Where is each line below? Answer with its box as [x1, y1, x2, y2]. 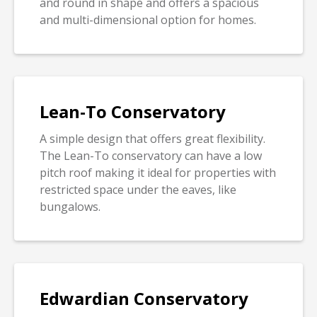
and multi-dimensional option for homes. [40, 12, 256, 28]
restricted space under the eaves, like [40, 182, 236, 198]
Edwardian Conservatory [40, 287, 248, 311]
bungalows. [40, 199, 100, 215]
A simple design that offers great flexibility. [40, 131, 265, 147]
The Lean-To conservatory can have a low [40, 148, 262, 164]
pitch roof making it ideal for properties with [40, 165, 276, 181]
